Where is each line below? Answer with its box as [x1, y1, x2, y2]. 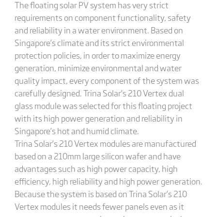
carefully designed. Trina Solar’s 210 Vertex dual [14, 86, 184, 99]
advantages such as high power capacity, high [14, 162, 178, 174]
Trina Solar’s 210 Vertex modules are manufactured [14, 137, 196, 149]
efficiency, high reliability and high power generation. [14, 174, 202, 187]
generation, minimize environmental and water [14, 61, 182, 74]
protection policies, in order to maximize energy [14, 48, 181, 61]
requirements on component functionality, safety [14, 11, 191, 23]
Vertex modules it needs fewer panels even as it [14, 200, 184, 212]
